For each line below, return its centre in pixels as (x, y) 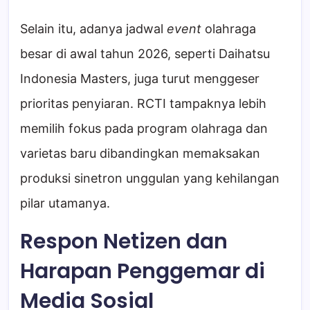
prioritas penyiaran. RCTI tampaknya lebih (143, 104)
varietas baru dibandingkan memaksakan (140, 154)
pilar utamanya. (65, 203)
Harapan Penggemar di (143, 272)
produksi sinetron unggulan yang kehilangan (150, 179)
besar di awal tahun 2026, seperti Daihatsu (145, 54)
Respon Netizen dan (124, 242)
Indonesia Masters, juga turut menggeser (140, 79)
